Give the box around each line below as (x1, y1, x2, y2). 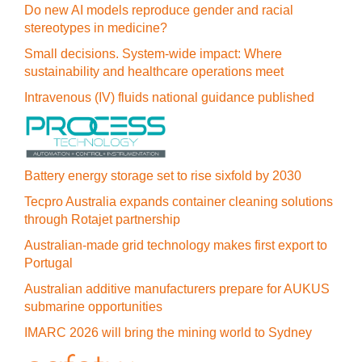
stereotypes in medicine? (24, 21, 167, 35)
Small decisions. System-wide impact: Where (24, 47, 282, 61)
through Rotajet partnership (24, 213, 180, 226)
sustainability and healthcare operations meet (24, 65, 284, 78)
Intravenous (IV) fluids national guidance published (24, 90, 314, 104)
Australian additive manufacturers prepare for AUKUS (24, 282, 330, 296)
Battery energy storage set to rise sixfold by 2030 (24, 169, 301, 183)
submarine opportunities (24, 300, 162, 314)
